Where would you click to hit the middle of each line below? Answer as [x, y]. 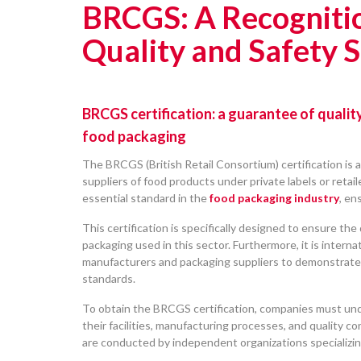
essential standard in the [145, 197]
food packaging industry [273, 197]
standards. [109, 278]
